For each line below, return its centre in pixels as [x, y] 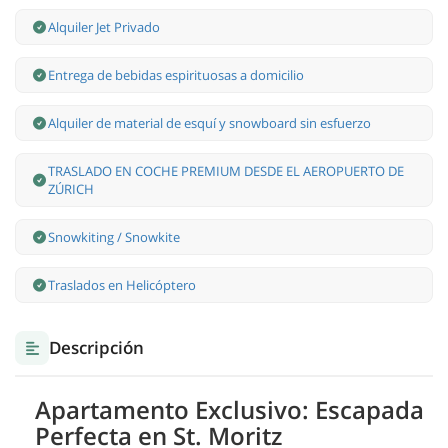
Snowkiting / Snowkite [114, 237]
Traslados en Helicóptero [122, 285]
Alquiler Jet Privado [104, 27]
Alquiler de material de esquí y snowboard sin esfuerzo [209, 123]
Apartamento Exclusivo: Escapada [229, 410]
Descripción [96, 348]
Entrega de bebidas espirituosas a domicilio [176, 75]
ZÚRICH [71, 189]
